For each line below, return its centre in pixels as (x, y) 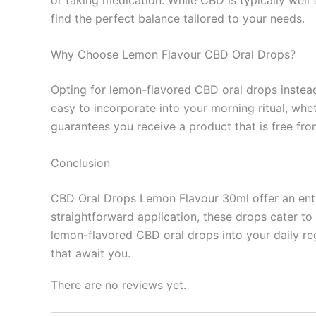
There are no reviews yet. (119, 285)
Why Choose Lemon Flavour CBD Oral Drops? (173, 55)
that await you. (91, 253)
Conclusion (80, 163)
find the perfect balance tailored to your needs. (178, 18)
